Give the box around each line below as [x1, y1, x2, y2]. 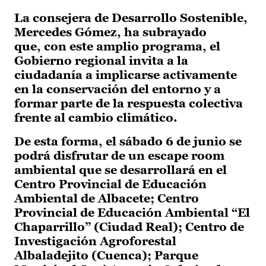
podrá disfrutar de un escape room [14, 149, 224, 163]
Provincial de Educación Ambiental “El [14, 206, 250, 220]
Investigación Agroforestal [14, 235, 176, 248]
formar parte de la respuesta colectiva [14, 97, 243, 110]
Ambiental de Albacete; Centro [14, 192, 199, 205]
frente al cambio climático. [14, 111, 178, 125]
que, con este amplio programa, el [14, 40, 220, 53]
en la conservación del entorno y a [14, 83, 221, 96]
